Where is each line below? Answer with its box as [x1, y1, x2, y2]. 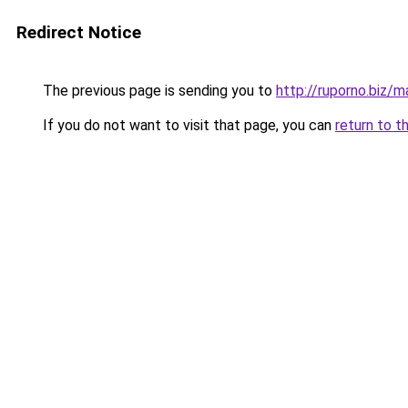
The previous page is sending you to [39, 82, 276, 99]
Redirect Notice [16, 22, 141, 43]
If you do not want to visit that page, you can [39, 117, 335, 134]
